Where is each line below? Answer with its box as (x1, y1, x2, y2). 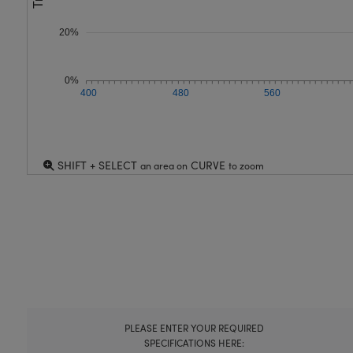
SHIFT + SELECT (54, 158, 140, 173)
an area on (139, 159, 188, 172)
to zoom (228, 159, 264, 172)
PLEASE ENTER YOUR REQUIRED (124, 321, 264, 334)
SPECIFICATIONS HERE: (143, 336, 244, 349)
